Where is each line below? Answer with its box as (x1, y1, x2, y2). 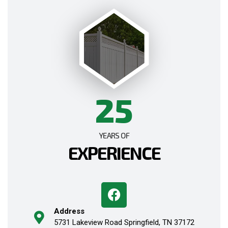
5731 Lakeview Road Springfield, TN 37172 (53, 217, 194, 227)
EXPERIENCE (68, 141, 160, 163)
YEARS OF (98, 130, 130, 140)
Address (53, 206, 84, 216)
